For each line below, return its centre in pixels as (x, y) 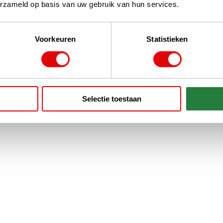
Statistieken (167, 39)
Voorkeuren (55, 39)
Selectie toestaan (111, 99)
